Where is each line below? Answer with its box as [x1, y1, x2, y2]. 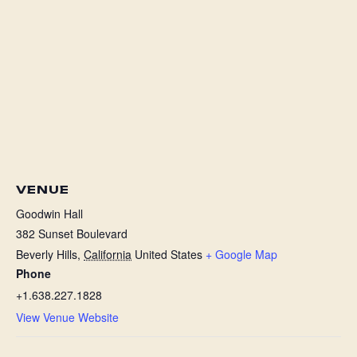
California [84, 245, 131, 262]
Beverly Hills [16, 245, 77, 262]
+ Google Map [206, 245, 277, 262]
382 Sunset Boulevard [16, 225, 127, 241]
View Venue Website [16, 308, 119, 325]
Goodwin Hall [16, 205, 83, 222]
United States [135, 245, 202, 262]
